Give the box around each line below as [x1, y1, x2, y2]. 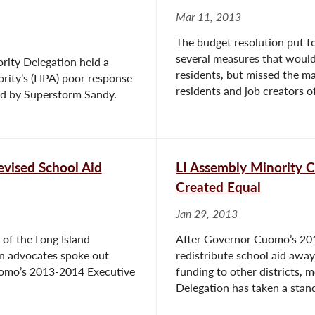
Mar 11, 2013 [176, 10, 241, 23]
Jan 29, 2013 [176, 207, 238, 220]
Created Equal [176, 178, 261, 195]
